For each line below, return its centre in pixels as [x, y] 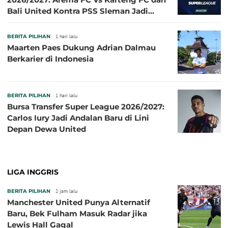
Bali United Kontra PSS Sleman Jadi [78, 11]
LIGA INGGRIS [33, 172]
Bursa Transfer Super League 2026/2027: [86, 106]
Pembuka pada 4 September [63, 22]
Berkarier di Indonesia [50, 59]
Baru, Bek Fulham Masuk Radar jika [77, 213]
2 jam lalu [66, 191]
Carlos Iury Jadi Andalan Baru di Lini [78, 118]
